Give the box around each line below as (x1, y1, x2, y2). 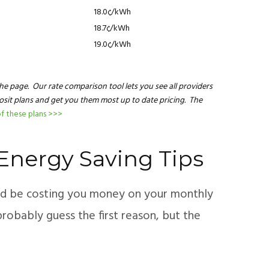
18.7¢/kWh (94, 21, 130, 35)
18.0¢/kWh (94, 5, 131, 19)
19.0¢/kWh (94, 37, 131, 52)
